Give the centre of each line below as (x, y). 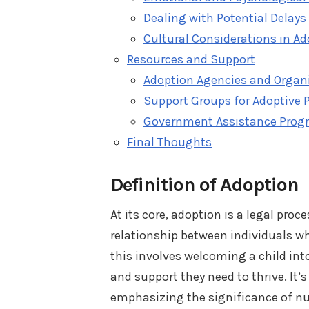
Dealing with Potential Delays (225, 18)
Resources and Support (191, 59)
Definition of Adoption (205, 184)
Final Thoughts (169, 142)
